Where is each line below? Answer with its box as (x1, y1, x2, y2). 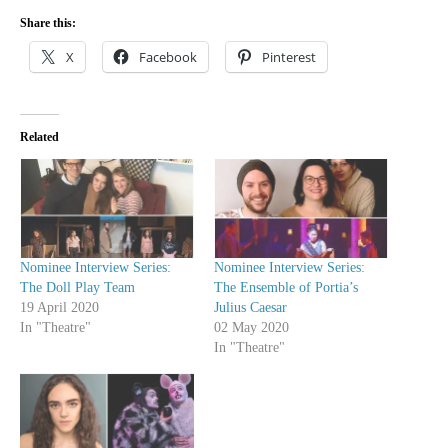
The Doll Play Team (20, 279, 135, 295)
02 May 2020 (214, 319, 289, 335)
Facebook (139, 47, 197, 66)
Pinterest (262, 47, 316, 66)
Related (20, 129, 59, 144)
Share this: (20, 15, 76, 30)
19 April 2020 (20, 299, 99, 315)
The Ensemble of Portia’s (214, 279, 358, 295)
